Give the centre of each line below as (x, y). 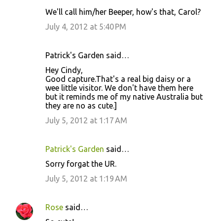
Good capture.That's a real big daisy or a (118, 79)
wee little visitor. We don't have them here (119, 88)
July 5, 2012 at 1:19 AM (86, 179)
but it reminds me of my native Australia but (124, 97)
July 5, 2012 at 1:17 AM (86, 120)
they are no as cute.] (81, 106)
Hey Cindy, (64, 70)
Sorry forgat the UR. (81, 164)
